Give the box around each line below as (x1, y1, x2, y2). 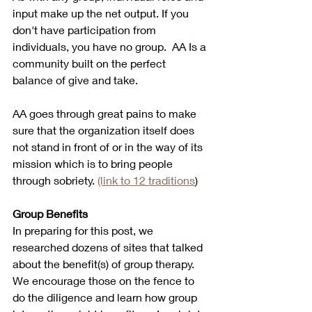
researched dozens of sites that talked (13, 240, 205, 253)
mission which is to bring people (13, 156, 175, 170)
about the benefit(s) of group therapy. (13, 256, 197, 270)
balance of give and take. (13, 72, 143, 86)
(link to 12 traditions (97, 173, 195, 187)
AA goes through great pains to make (13, 106, 199, 120)
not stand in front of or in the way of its (13, 139, 205, 153)
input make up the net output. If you (13, 6, 192, 19)
